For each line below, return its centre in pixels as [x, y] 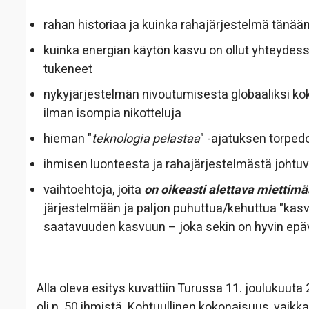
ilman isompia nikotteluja [112, 114]
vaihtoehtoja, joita [94, 190]
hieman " [68, 139]
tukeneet [68, 70]
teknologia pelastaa [146, 139]
